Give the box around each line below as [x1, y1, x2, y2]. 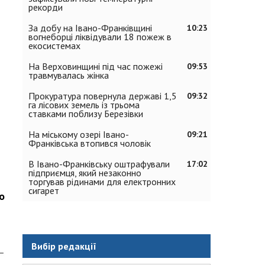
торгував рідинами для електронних [28, 176, 176, 188]
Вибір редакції [31, 240, 96, 252]
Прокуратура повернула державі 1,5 [28, 90, 177, 102]
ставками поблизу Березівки [28, 108, 143, 119]
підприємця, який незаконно [28, 167, 141, 179]
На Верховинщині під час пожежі [28, 60, 163, 72]
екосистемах [28, 40, 80, 51]
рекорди [28, 1, 63, 13]
